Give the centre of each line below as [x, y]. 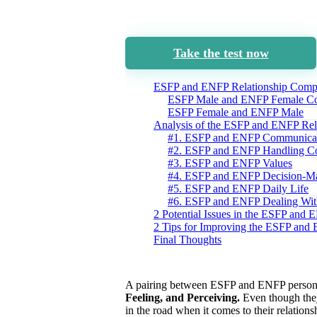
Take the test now [221, 53]
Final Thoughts [188, 239]
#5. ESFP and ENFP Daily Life [238, 188]
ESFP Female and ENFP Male [236, 112]
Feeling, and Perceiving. [183, 297]
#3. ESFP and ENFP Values [230, 163]
